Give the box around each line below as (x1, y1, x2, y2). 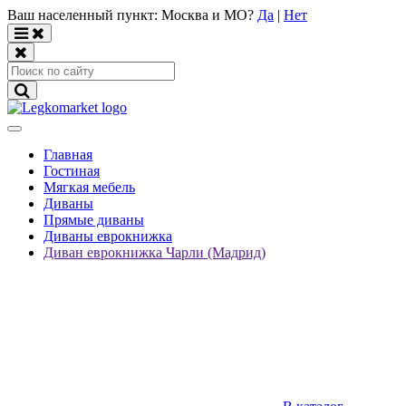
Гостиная (43, 163, 100, 179)
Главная (43, 147, 92, 162)
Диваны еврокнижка (43, 228, 172, 244)
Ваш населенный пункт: (7, 7, 161, 23)
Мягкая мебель (43, 179, 135, 195)
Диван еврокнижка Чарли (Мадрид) (43, 245, 266, 260)
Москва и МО (161, 7, 247, 23)
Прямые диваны (43, 212, 144, 227)
